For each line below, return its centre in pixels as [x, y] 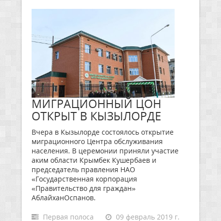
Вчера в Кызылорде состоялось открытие [103, 132]
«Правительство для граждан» [84, 188]
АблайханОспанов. [64, 198]
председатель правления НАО [83, 169]
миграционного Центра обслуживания [97, 141]
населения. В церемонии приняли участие [105, 151]
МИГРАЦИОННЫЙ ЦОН [96, 104]
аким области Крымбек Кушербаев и [94, 160]
